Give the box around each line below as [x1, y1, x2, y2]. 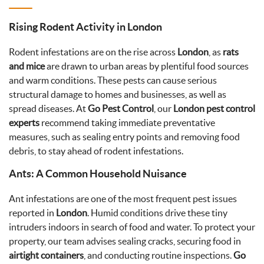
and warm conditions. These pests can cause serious [9, 75, 217, 85]
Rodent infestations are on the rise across [9, 47, 177, 57]
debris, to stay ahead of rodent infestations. [9, 146, 183, 156]
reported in [9, 207, 56, 218]
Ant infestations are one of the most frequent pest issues [9, 193, 237, 204]
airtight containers [9, 250, 84, 260]
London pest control [173, 103, 255, 114]
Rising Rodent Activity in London [9, 21, 162, 33]
